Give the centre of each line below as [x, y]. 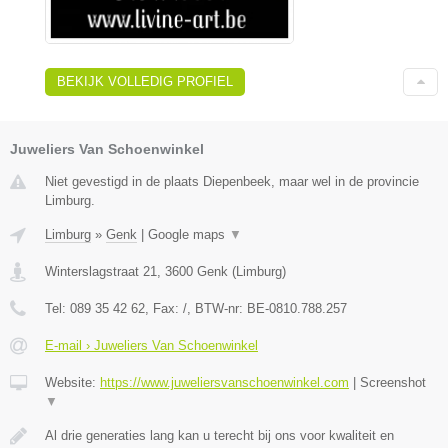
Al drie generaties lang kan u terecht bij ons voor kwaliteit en [219, 436]
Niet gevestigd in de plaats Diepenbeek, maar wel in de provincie [232, 182]
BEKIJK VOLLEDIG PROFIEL [145, 82]
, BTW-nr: [217, 309]
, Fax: [164, 309]
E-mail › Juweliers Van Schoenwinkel [151, 346]
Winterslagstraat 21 [101, 272]
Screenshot [393, 383]
